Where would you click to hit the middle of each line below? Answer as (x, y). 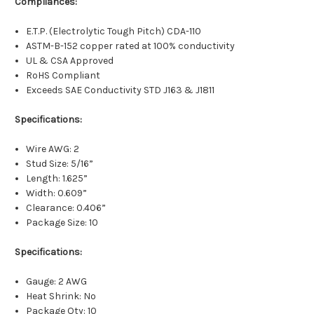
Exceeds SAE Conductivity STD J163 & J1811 (121, 90)
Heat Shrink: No (61, 296)
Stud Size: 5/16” (60, 164)
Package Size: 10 (62, 223)
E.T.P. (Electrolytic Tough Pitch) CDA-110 (114, 32)
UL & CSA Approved (70, 61)
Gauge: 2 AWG (57, 282)
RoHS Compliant (63, 76)
